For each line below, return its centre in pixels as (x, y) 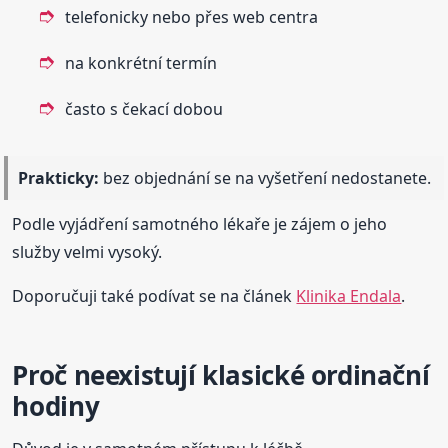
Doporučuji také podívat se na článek (154, 295)
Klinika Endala (349, 295)
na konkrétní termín (141, 62)
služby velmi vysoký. (87, 251)
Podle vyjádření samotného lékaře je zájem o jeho (200, 223)
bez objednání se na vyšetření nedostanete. (265, 177)
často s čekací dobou (144, 108)
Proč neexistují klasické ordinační (221, 374)
